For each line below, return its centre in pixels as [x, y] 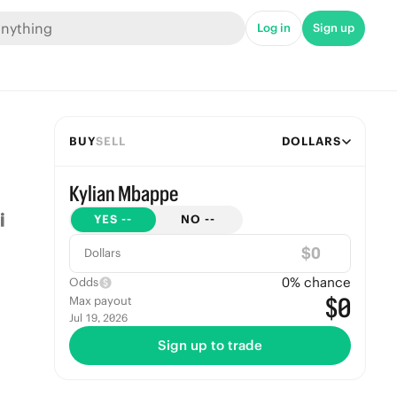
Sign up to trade [210, 345]
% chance [320, 282]
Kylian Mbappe [123, 193]
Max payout [100, 301]
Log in [274, 28]
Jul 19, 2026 [98, 318]
